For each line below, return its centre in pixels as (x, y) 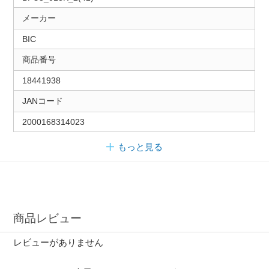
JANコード (42, 101)
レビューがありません (59, 243)
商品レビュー (48, 218)
